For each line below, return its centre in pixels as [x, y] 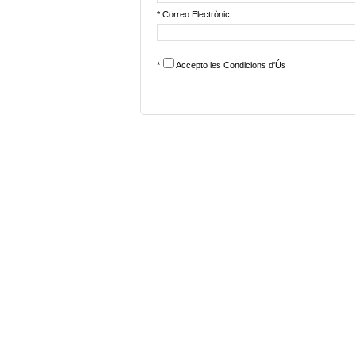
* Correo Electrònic [193, 14]
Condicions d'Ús [255, 65]
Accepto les [200, 65]
